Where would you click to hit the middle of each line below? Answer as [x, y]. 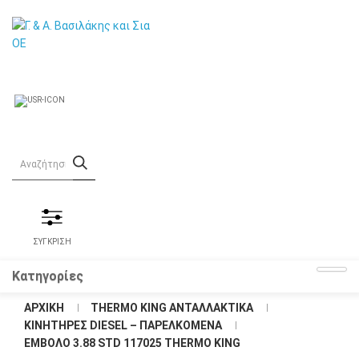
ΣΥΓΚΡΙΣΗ [52, 242]
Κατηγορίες [48, 276]
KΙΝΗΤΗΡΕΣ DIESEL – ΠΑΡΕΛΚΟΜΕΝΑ [123, 325]
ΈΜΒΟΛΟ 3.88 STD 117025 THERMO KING [132, 343]
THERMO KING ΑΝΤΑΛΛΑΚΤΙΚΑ [172, 308]
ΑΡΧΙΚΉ [44, 308]
